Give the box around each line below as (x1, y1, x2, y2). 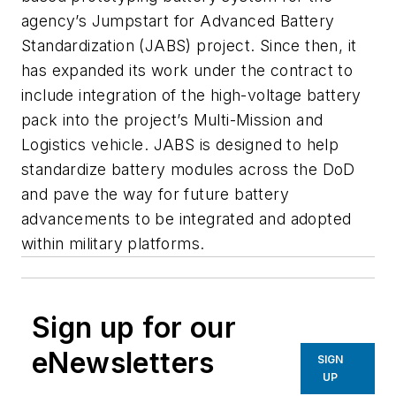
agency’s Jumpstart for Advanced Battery (21, 11, 335, 31)
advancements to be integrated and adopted (21, 209, 352, 229)
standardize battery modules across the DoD (21, 160, 355, 179)
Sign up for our (32, 310, 236, 346)
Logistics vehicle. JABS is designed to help (21, 135, 339, 155)
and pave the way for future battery (21, 185, 289, 204)
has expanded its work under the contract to (21, 61, 354, 80)
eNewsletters (32, 346, 215, 381)
